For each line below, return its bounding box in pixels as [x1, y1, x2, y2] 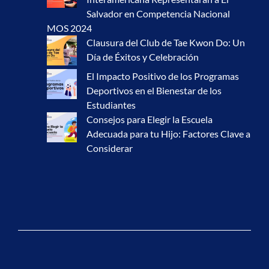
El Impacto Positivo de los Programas [86, 70, 239, 82]
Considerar [86, 142, 133, 154]
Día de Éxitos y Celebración [86, 50, 199, 62]
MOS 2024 [47, 22, 92, 34]
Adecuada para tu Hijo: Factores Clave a [86, 127, 250, 139]
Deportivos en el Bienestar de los [86, 84, 222, 96]
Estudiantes [86, 98, 136, 110]
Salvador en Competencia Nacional [86, 7, 230, 19]
